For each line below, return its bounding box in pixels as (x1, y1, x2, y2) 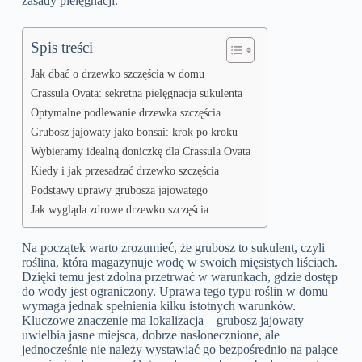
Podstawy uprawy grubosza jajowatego (30, 183, 208, 197)
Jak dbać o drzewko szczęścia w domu (30, 67, 204, 81)
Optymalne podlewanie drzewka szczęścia (30, 106, 221, 120)
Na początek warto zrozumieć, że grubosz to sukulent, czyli (21, 241, 325, 255)
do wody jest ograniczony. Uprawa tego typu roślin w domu (21, 284, 328, 299)
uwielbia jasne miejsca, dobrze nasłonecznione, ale (21, 328, 280, 343)
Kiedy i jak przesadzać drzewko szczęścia (30, 164, 219, 178)
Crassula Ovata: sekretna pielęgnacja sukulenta (30, 86, 242, 100)
